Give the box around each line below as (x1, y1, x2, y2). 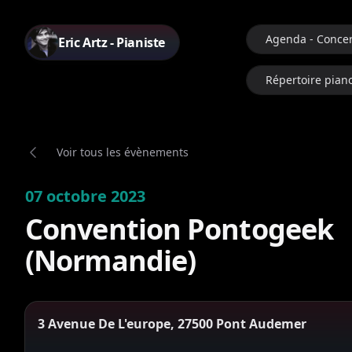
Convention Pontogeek (25, 210, 334, 248)
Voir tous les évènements (57, 145, 189, 159)
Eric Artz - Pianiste (58, 34, 165, 51)
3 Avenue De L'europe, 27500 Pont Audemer (38, 315, 306, 332)
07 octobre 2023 (25, 185, 145, 207)
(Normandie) (25, 241, 196, 280)
